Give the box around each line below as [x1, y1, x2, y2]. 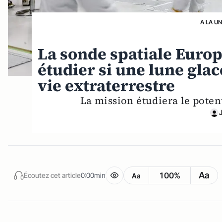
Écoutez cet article [24, 170, 81, 179]
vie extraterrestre [38, 75, 175, 97]
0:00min [81, 170, 106, 179]
